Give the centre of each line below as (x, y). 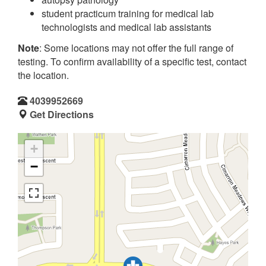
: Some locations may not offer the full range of (136, 47)
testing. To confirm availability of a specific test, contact (132, 61)
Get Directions (62, 114)
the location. (43, 75)
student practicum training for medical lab (128, 13)
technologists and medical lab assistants (126, 27)
